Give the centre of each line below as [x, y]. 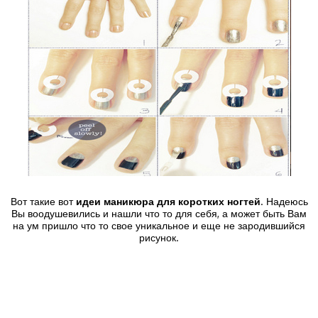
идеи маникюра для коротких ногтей [168, 202]
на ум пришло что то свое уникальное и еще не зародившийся [159, 226]
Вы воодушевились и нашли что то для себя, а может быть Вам [159, 214]
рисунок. [159, 238]
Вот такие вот [43, 202]
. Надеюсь [284, 202]
